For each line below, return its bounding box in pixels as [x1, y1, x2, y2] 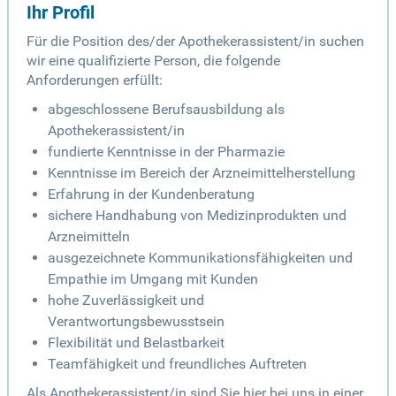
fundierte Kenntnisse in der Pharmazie [48, 143, 285, 161]
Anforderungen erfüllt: [27, 72, 163, 89]
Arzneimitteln [48, 228, 130, 246]
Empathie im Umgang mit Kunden [48, 270, 258, 288]
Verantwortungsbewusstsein [48, 313, 225, 331]
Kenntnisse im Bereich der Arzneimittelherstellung [48, 164, 355, 182]
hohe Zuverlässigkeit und [48, 292, 204, 309]
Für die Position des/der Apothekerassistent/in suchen [27, 33, 364, 50]
